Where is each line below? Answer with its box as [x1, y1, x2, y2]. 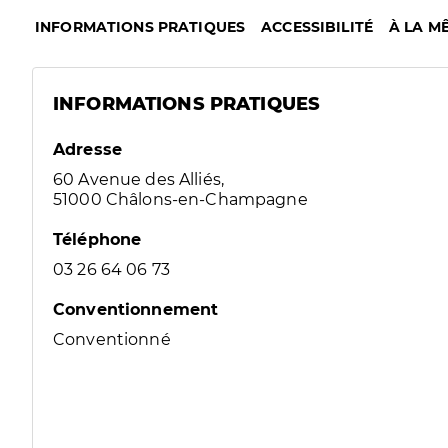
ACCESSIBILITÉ [261, 18, 374, 36]
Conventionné [53, 330, 171, 349]
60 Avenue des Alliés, [53, 170, 225, 189]
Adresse [53, 140, 123, 159]
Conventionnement [53, 300, 219, 319]
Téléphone [53, 230, 142, 249]
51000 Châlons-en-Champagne [53, 190, 308, 209]
